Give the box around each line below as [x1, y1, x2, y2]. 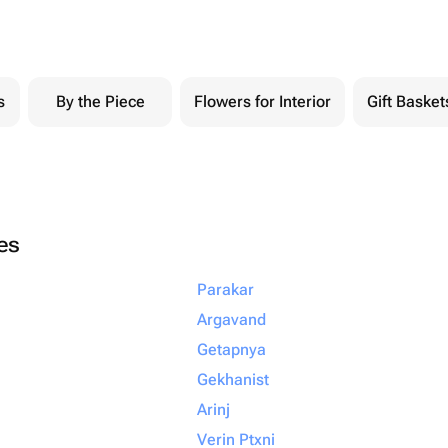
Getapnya [197, 340, 266, 359]
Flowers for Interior [194, 92, 331, 111]
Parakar [197, 280, 254, 299]
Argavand [197, 310, 266, 329]
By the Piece [55, 92, 145, 111]
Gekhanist [197, 370, 269, 389]
